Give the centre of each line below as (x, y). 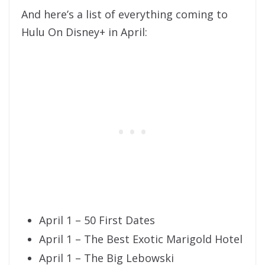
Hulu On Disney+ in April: (84, 32)
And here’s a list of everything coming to (125, 14)
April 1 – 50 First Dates (97, 220)
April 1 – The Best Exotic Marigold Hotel (141, 239)
